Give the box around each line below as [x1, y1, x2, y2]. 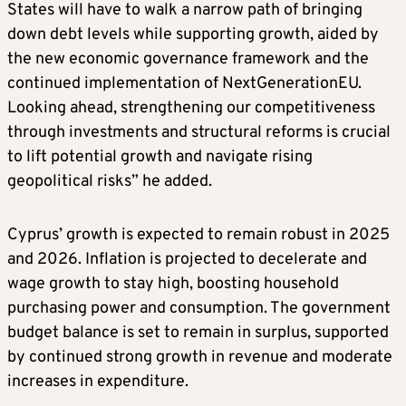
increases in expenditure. [7, 372, 188, 393]
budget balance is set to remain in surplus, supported [7, 323, 389, 344]
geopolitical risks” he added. [7, 171, 212, 193]
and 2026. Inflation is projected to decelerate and [7, 249, 367, 271]
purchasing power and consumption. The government [7, 298, 391, 320]
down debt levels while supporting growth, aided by [7, 24, 379, 46]
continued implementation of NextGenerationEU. [7, 73, 362, 95]
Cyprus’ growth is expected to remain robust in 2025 [7, 225, 390, 246]
